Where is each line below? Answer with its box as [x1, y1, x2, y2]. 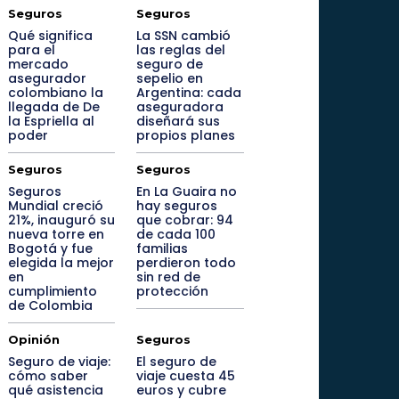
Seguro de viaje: [7, 353, 110, 370]
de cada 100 [136, 225, 216, 243]
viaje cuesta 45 [136, 367, 236, 385]
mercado [7, 55, 69, 73]
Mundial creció [7, 197, 103, 215]
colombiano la [7, 84, 103, 102]
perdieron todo [136, 254, 237, 272]
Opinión [7, 332, 60, 346]
